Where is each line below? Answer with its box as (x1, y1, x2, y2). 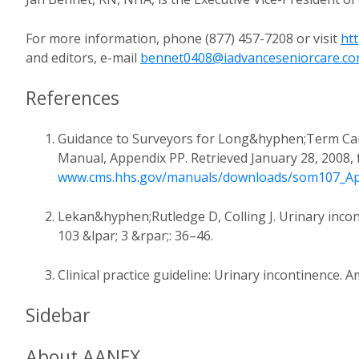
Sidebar (26, 302, 91, 328)
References (26, 85, 119, 111)
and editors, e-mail (26, 49, 140, 67)
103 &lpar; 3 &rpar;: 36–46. (58, 227, 213, 244)
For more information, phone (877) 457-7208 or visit (26, 30, 341, 47)
